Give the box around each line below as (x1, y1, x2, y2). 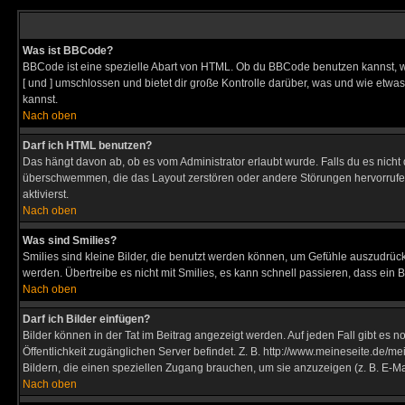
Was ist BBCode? (23, 44, 113, 57)
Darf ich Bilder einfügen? (23, 313, 150, 325)
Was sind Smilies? (23, 234, 117, 247)
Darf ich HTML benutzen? (23, 139, 152, 152)
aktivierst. (23, 188, 69, 201)
